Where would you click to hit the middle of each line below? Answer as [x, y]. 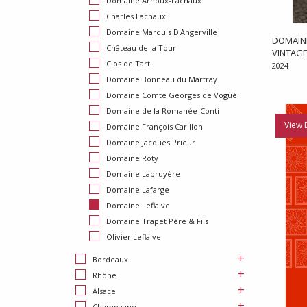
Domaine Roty [132, 158]
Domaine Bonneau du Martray [162, 79]
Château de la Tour [141, 48]
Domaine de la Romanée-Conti [163, 111]
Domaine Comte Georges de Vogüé [172, 95]
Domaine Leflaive [138, 206]
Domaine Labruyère [143, 174]
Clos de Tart [128, 64]
